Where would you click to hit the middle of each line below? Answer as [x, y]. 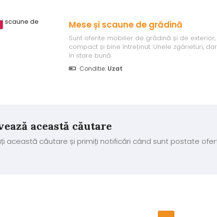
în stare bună [90, 55]
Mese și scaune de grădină [125, 25]
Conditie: [93, 69]
